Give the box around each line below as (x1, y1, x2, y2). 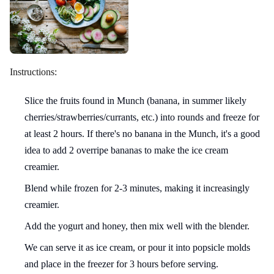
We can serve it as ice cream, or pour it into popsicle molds (24, 242, 250, 253)
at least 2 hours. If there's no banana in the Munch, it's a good (24, 128, 260, 139)
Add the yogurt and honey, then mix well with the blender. (24, 221, 250, 232)
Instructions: (10, 67, 57, 78)
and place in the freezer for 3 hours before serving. (24, 259, 218, 270)
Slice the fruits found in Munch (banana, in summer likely (24, 95, 246, 106)
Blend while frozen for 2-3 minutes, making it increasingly (24, 183, 250, 194)
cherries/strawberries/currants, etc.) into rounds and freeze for (24, 112, 259, 123)
